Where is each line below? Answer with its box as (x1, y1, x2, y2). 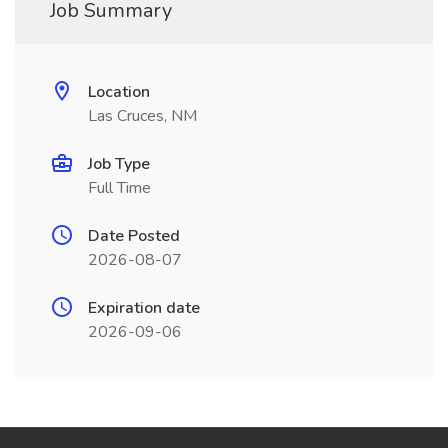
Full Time (88, 177, 151, 199)
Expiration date (88, 297, 200, 319)
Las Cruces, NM (88, 105, 197, 127)
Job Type (88, 153, 150, 175)
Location (88, 81, 150, 103)
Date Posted (88, 225, 180, 247)
